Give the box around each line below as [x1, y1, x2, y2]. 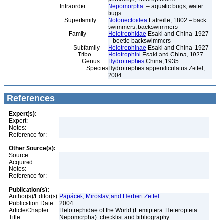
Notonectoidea [108, 17, 147, 24]
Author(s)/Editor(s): [9, 193, 59, 200]
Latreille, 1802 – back [147, 17, 206, 24]
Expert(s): [9, 110, 37, 117]
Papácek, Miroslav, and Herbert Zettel [59, 193, 159, 200]
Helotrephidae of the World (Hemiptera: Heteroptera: [59, 207, 199, 214]
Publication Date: [9, 200, 55, 207]
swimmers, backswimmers [108, 24, 178, 30]
